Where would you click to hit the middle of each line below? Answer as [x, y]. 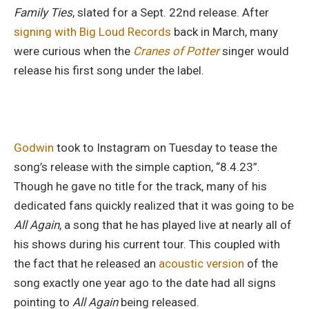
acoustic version [201, 263]
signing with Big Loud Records [92, 31]
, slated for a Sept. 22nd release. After [171, 12]
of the [261, 263]
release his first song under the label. [109, 70]
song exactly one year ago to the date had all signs [145, 282]
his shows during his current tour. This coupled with [147, 244]
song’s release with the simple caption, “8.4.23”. [137, 167]
